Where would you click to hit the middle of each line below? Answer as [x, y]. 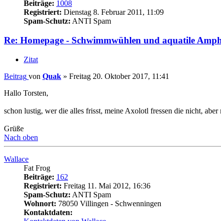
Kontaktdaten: [48, 212]
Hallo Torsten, [26, 93]
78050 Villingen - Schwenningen [109, 203]
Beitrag [15, 76]
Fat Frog [37, 168]
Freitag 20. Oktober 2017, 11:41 [119, 76]
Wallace [16, 159]
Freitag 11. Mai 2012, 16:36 [106, 185]
